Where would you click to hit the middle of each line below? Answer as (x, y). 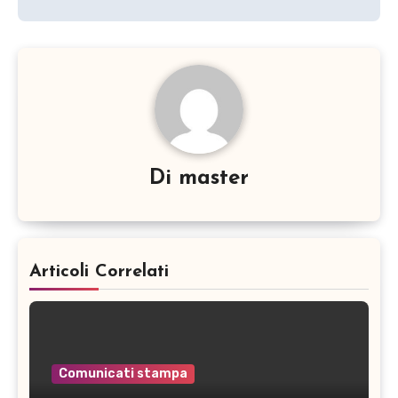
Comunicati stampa (123, 373)
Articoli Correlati (99, 271)
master (214, 178)
